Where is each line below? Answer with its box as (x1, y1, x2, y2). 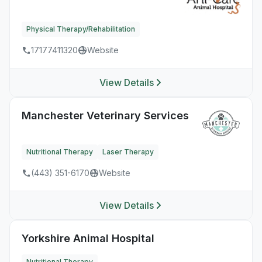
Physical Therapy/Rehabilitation (26, 25, 135, 34)
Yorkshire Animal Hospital (22, 232, 154, 245)
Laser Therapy (102, 147, 154, 157)
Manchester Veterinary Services (22, 109, 189, 122)
